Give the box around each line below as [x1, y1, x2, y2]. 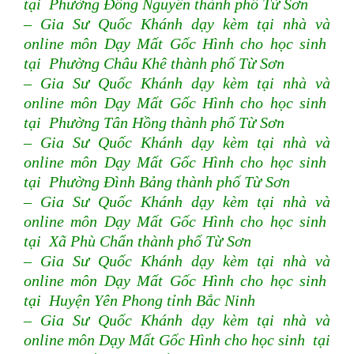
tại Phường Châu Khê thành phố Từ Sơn [24, 55, 284, 72]
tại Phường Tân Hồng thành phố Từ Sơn [24, 115, 284, 131]
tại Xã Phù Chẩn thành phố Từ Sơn [24, 233, 251, 250]
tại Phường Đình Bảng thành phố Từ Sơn [24, 174, 290, 190]
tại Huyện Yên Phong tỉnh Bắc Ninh [24, 292, 255, 309]
